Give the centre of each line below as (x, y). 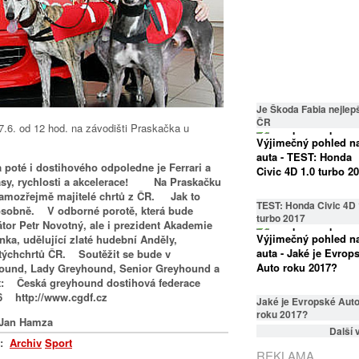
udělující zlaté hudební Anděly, (100, 239)
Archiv (26, 342)
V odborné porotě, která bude (114, 210)
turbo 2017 (281, 218)
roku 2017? (282, 314)
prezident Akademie (163, 224)
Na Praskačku (175, 181)
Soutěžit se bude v (125, 253)
